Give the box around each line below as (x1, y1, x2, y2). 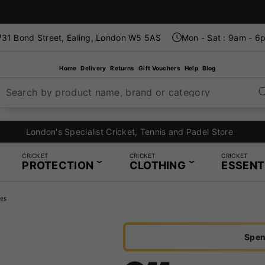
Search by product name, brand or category (5, 86, 211, 98)
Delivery (80, 64, 108, 72)
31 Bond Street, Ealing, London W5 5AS (1, 32, 161, 43)
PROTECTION (22, 159, 94, 172)
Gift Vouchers (138, 64, 182, 72)
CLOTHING (129, 159, 186, 172)
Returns (110, 64, 136, 72)
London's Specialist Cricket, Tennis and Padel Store (21, 126, 229, 137)
